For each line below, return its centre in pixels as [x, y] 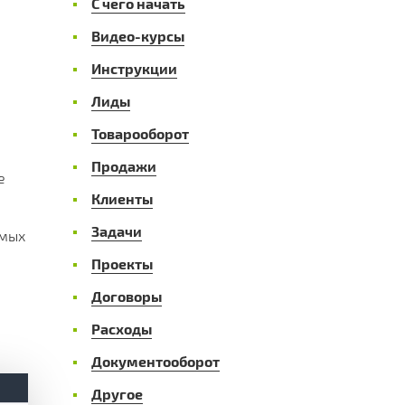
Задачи [117, 231]
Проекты [122, 263]
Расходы [122, 328]
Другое [117, 393]
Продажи [124, 165]
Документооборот [155, 361]
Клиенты [122, 198]
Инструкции [134, 68]
